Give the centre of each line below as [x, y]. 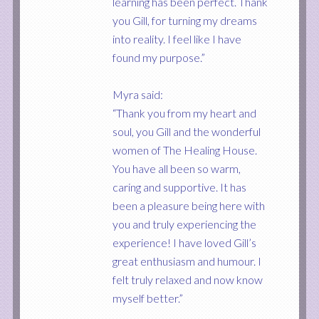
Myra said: [137, 94]
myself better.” [147, 298]
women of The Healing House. [184, 150]
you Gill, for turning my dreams [184, 20]
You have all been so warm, [176, 168]
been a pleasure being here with [188, 205]
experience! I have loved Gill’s [184, 242]
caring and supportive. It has [179, 187]
